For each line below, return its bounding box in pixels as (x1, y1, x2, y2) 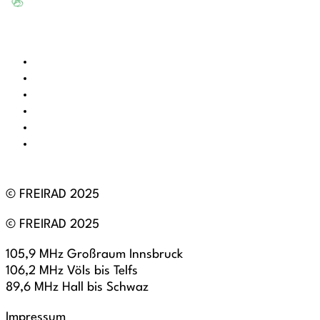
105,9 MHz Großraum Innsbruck (6, 248, 183, 261)
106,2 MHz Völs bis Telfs (6, 264, 138, 277)
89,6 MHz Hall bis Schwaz (6, 281, 149, 294)
